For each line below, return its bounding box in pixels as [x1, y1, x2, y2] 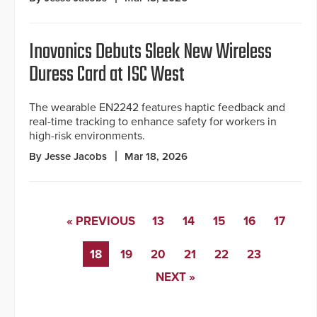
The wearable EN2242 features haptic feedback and [29, 100, 285, 115]
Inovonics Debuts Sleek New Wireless [29, 36, 272, 69]
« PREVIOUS [66, 214, 135, 229]
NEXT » [156, 270, 195, 285]
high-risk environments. [29, 129, 145, 144]
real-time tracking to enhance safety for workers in [29, 115, 277, 129]
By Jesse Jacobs [29, 150, 107, 163]
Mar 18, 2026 [125, 150, 188, 163]
